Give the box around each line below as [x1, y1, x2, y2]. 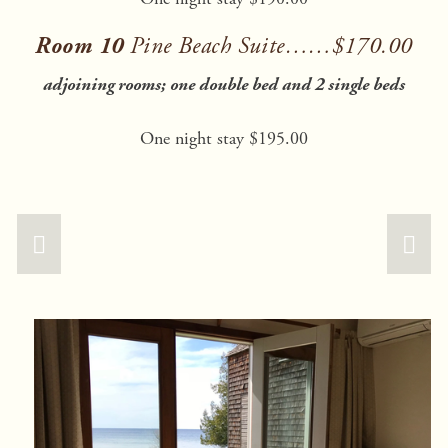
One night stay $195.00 [140, 127, 308, 151]
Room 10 [35, 32, 130, 61]
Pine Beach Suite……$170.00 [129, 32, 413, 62]
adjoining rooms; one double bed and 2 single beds [43, 74, 405, 96]
